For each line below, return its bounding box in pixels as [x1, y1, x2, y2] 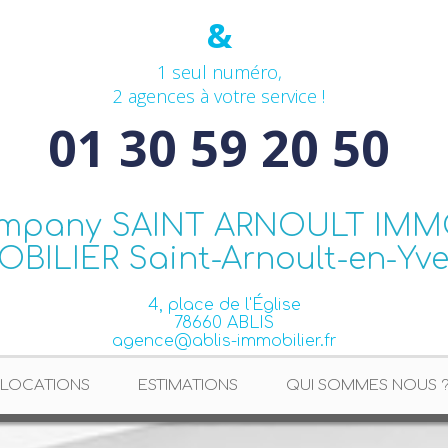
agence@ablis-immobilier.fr [111, 332, 337, 350]
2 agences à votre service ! [113, 84, 325, 108]
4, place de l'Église [147, 296, 301, 314]
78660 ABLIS [174, 314, 274, 332]
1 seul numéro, [156, 60, 282, 84]
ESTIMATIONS [137, 377, 238, 394]
